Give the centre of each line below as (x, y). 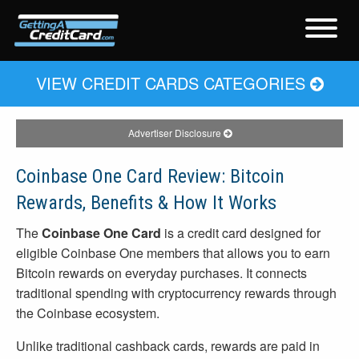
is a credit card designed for (241, 233)
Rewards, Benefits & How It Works (146, 203)
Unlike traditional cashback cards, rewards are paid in (168, 346)
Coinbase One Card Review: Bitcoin (150, 177)
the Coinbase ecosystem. (88, 313)
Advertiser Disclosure (175, 133)
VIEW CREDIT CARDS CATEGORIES (173, 83)
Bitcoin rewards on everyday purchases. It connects (161, 273)
